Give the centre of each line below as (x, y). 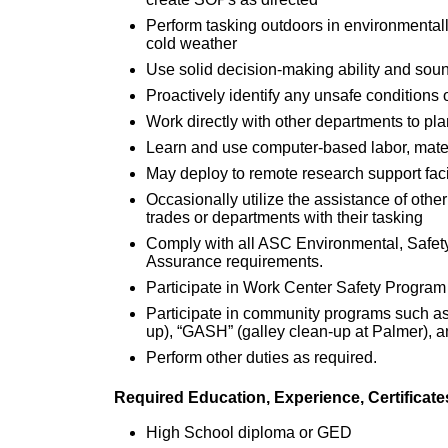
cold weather (191, 44)
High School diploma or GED (249, 433)
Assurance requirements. (234, 262)
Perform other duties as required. (263, 358)
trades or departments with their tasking (284, 218)
